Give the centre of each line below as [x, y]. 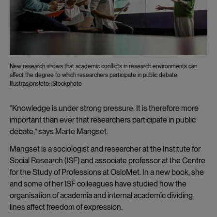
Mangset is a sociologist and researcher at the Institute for [105, 149]
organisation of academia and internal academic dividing [101, 195]
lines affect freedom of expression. [67, 207]
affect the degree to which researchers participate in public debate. [94, 75]
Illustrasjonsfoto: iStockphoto [46, 84]
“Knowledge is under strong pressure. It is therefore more [104, 108]
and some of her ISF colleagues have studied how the [98, 184]
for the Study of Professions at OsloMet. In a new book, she [107, 172]
